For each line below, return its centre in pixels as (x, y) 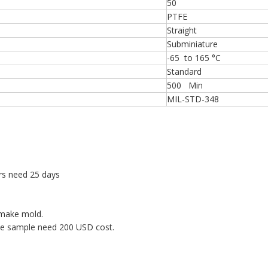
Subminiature (192, 44)
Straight (183, 30)
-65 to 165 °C (194, 58)
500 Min (185, 85)
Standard (184, 71)
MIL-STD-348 (193, 99)
